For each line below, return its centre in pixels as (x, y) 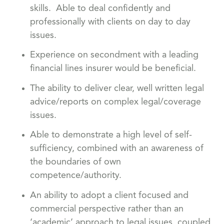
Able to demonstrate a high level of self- (111, 135)
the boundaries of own (75, 162)
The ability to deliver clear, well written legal (117, 88)
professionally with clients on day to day (110, 22)
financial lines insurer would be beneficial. (113, 69)
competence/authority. (76, 176)
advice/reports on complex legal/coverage (115, 102)
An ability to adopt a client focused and (109, 196)
